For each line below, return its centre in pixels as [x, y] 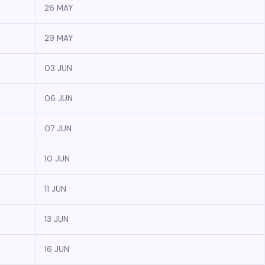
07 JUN [58, 129]
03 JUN [58, 68]
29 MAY [59, 38]
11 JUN [55, 189]
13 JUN [56, 219]
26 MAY [59, 8]
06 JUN [59, 98]
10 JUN [57, 159]
